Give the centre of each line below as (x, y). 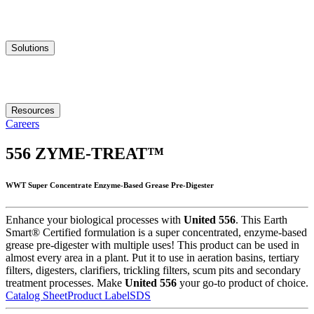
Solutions (30, 48)
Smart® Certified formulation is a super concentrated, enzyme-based (156, 233)
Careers (22, 124)
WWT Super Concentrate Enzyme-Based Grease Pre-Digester (110, 185)
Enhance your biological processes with (95, 220)
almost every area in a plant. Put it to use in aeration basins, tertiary (152, 258)
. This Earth (261, 220)
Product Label (98, 296)
